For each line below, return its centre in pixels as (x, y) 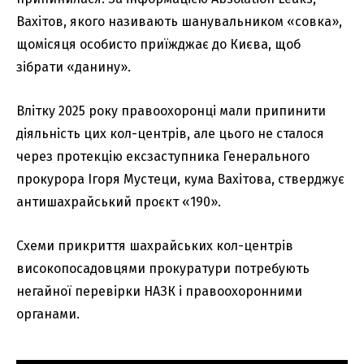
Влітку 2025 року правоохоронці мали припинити (171, 110)
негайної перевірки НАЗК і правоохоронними (159, 291)
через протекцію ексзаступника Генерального (163, 156)
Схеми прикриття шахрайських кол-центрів (155, 245)
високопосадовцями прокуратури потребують (163, 268)
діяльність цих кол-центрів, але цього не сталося (170, 133)
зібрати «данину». (74, 67)
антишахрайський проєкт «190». (119, 201)
